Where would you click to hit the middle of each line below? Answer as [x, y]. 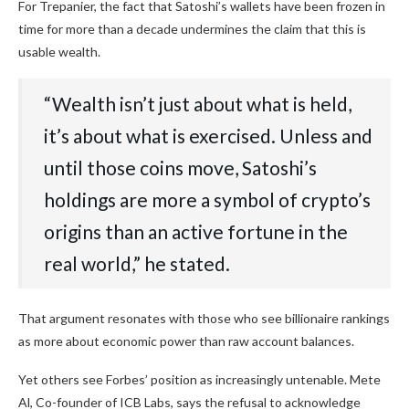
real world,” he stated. [137, 264]
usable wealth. [59, 52]
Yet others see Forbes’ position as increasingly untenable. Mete [199, 380]
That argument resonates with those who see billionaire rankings [204, 319]
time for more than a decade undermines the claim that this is [192, 29]
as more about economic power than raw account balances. [186, 341]
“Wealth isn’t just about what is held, [198, 104]
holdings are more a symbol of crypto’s [207, 200]
